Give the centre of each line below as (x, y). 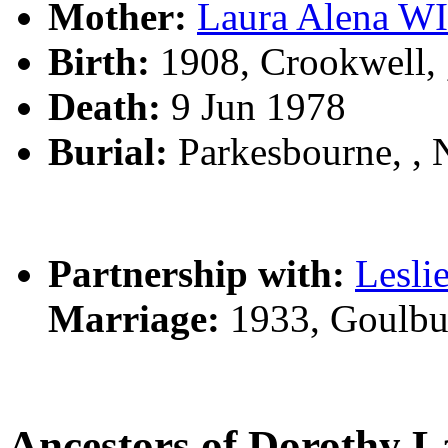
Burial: (108, 151)
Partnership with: (196, 273)
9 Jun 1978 (253, 106)
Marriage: (134, 318)
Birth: (99, 61)
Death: (104, 106)
